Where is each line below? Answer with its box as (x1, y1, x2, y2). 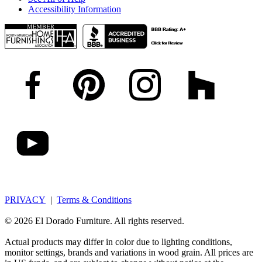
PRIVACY (5, 194, 46, 205)
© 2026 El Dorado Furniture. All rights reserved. (5, 215, 184, 226)
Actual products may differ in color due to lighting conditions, (5, 236, 232, 247)
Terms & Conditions (57, 194, 132, 205)
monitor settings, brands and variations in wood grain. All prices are (5, 247, 253, 257)
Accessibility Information (28, 4, 121, 14)
